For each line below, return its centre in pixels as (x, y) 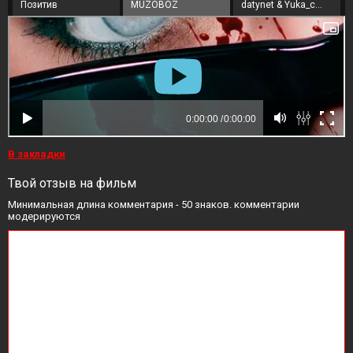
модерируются (44, 216)
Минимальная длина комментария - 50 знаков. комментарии (154, 204)
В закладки (37, 154)
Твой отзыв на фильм (72, 183)
